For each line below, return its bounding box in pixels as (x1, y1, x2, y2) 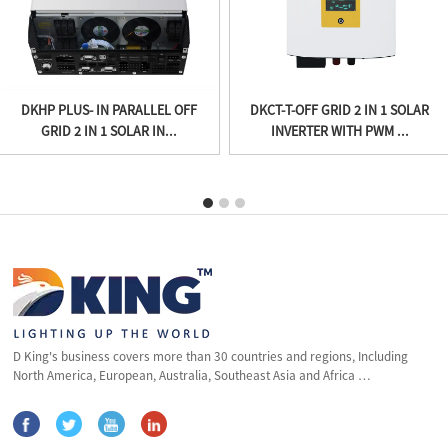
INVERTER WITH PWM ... (270, 121, 409, 140)
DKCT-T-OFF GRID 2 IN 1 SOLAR (250, 100, 430, 119)
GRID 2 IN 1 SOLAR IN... (40, 121, 177, 140)
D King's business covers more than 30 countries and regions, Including (13, 347, 409, 365)
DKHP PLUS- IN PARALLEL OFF (20, 100, 197, 119)
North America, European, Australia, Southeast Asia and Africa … (13, 366, 372, 384)
